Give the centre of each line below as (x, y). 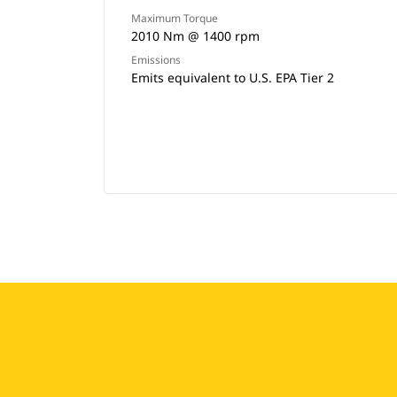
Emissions (156, 60)
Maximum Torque (175, 18)
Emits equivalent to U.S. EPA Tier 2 (233, 78)
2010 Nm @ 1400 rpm (195, 36)
